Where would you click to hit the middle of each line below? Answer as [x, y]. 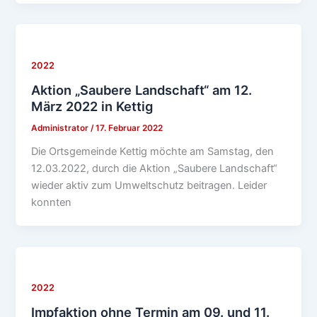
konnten [52, 202]
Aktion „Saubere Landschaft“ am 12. [142, 90]
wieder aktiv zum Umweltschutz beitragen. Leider [149, 185]
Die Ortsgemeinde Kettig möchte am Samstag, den [153, 151]
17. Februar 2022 [129, 128]
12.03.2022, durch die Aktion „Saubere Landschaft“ [155, 168]
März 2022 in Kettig [92, 106]
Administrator [61, 128]
